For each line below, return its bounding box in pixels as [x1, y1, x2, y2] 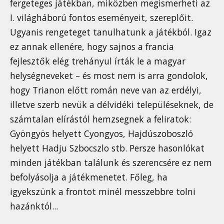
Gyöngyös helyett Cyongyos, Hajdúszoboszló [10, 127, 193, 140]
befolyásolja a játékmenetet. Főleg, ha [10, 171, 167, 183]
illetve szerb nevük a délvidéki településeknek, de [10, 98, 213, 111]
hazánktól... [10, 200, 58, 212]
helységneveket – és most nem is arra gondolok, [10, 69, 208, 82]
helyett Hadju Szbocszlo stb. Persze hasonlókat [10, 142, 204, 154]
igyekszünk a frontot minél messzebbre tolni [10, 185, 195, 198]
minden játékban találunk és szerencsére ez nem [10, 156, 212, 169]
